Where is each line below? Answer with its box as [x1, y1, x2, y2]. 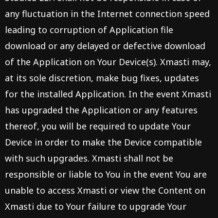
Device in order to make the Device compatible [5, 136, 202, 148]
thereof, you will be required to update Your [5, 120, 191, 132]
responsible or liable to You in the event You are [5, 168, 207, 180]
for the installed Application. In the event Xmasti [5, 88, 211, 100]
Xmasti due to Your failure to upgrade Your [5, 200, 186, 212]
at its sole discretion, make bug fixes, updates [5, 72, 199, 84]
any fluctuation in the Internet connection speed [5, 8, 210, 19]
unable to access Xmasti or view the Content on [5, 184, 205, 196]
